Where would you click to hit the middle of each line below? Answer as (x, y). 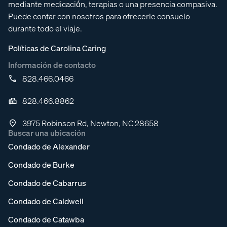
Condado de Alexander (49, 146)
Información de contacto (52, 65)
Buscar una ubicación (47, 133)
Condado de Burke (41, 165)
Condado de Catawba (46, 219)
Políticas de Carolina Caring (58, 48)
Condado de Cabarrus (47, 183)
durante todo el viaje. (45, 29)
